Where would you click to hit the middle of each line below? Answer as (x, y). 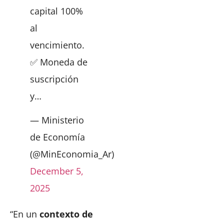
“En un (25, 214)
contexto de (66, 214)
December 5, (57, 171)
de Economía (57, 137)
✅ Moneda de (59, 62)
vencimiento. (57, 45)
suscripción (54, 79)
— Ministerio (57, 120)
